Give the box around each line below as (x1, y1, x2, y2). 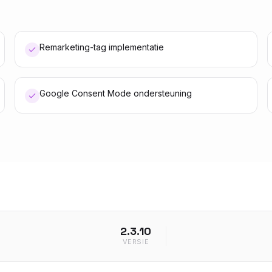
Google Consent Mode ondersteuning (39, 88, 192, 98)
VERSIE (122, 237, 149, 246)
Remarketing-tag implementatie (39, 42, 164, 52)
